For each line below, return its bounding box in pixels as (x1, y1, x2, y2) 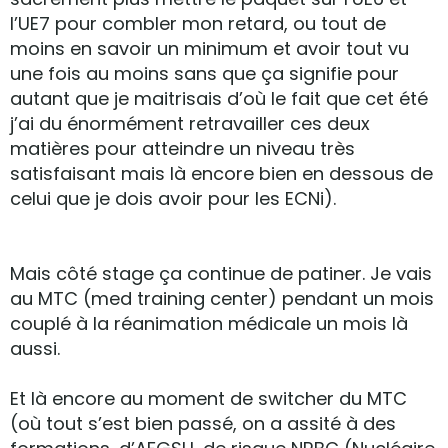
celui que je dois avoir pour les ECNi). (10, 186, 336, 211)
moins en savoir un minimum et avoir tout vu (10, 36, 409, 61)
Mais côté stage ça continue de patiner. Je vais (10, 261, 432, 286)
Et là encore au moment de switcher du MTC (10, 386, 407, 411)
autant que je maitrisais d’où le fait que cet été (10, 86, 428, 111)
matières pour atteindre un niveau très (10, 136, 355, 161)
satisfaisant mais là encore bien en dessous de (10, 161, 433, 186)
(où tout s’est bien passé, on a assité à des (10, 411, 396, 436)
